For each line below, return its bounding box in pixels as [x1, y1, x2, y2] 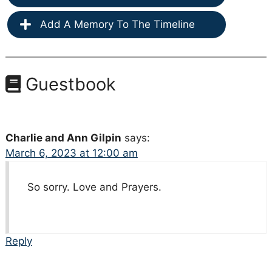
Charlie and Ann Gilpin [5, 132, 121, 144]
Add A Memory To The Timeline [36, 18, 195, 31]
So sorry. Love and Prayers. [27, 181, 161, 194]
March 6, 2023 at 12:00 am [5, 147, 138, 160]
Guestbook [20, 73, 116, 95]
